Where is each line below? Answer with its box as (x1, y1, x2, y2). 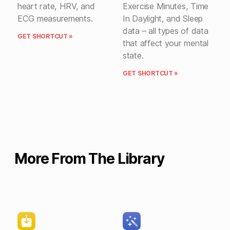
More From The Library (14, 150, 164, 167)
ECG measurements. (17, 13, 93, 24)
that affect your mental (123, 38, 208, 48)
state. (123, 50, 144, 61)
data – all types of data (123, 26, 208, 36)
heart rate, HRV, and (17, 1, 95, 11)
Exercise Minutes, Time (123, 1, 209, 11)
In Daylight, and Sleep (123, 13, 203, 24)
